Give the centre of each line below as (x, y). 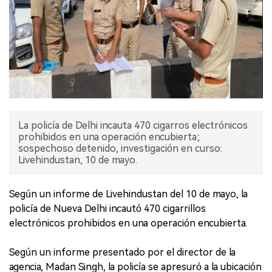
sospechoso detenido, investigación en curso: (120, 148)
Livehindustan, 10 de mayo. (78, 160)
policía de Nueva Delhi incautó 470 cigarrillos (107, 208)
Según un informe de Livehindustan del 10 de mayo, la (128, 194)
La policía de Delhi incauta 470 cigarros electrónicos (133, 125)
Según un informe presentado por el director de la (122, 252)
